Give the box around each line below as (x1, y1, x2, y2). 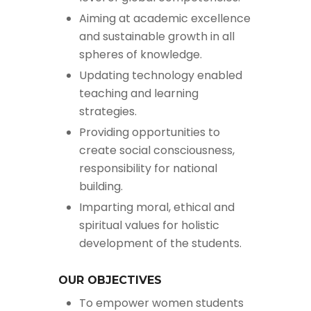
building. (79, 178, 123, 194)
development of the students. (79, 235, 242, 251)
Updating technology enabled (79, 67, 242, 83)
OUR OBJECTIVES (58, 273, 162, 287)
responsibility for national (79, 160, 217, 176)
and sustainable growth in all (79, 28, 235, 44)
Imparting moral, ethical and (79, 199, 235, 215)
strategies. (79, 103, 137, 119)
